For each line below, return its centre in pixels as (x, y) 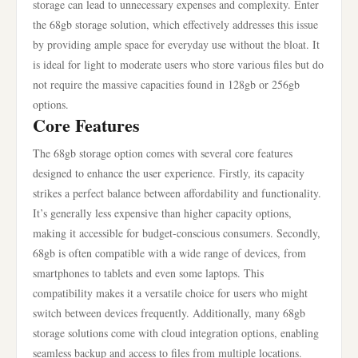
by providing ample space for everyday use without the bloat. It (176, 44)
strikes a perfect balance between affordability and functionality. (177, 193)
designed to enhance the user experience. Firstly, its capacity (169, 173)
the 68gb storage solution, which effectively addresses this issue (175, 24)
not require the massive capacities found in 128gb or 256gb (166, 84)
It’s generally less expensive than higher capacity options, (162, 213)
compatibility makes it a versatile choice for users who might (170, 293)
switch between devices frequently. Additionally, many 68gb (169, 313)
